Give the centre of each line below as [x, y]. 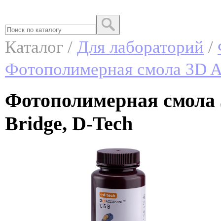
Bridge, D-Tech [69, 123]
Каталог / [41, 47]
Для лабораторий [140, 47]
